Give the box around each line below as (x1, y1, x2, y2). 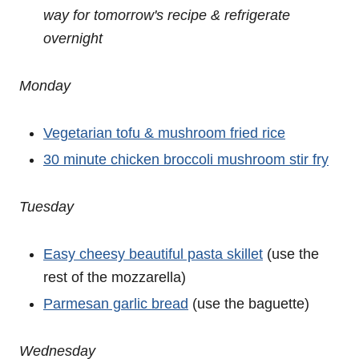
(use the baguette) (188, 296, 309, 312)
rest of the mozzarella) (43, 269, 186, 285)
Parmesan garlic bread (43, 296, 188, 312)
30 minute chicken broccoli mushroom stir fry (43, 151, 329, 167)
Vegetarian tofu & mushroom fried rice (43, 125, 285, 141)
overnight (43, 30, 103, 46)
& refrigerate (211, 7, 290, 23)
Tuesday (19, 199, 74, 215)
